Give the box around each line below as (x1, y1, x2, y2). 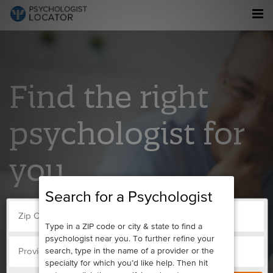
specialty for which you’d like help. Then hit (45, 258, 208, 268)
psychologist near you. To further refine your (45, 234, 214, 243)
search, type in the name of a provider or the (45, 246, 214, 255)
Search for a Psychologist (45, 190, 212, 205)
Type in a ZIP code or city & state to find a (45, 222, 202, 231)
